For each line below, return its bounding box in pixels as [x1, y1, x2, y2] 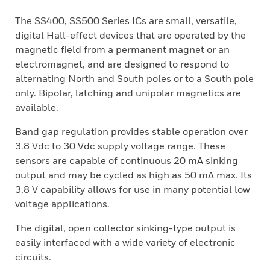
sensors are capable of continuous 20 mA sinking [15, 154, 238, 166]
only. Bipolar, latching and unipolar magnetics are [15, 87, 241, 99]
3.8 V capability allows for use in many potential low [15, 183, 250, 195]
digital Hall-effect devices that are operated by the [15, 29, 246, 41]
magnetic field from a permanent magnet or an [15, 43, 230, 55]
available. [15, 101, 58, 113]
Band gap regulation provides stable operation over [15, 125, 248, 137]
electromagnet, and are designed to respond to [15, 58, 229, 70]
